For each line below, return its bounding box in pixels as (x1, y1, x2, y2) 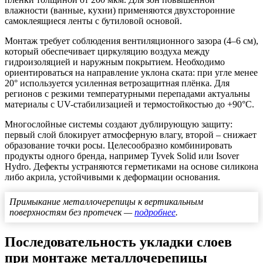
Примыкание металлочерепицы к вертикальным (9, 197, 203, 207)
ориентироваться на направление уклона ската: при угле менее (5, 68, 258, 78)
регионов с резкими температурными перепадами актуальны (5, 89, 250, 99)
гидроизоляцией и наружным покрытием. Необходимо (5, 57, 225, 68)
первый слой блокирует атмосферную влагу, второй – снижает (5, 130, 257, 140)
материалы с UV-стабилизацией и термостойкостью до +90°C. (5, 99, 254, 110)
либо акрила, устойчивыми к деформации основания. (5, 172, 220, 183)
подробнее (134, 207, 176, 218)
